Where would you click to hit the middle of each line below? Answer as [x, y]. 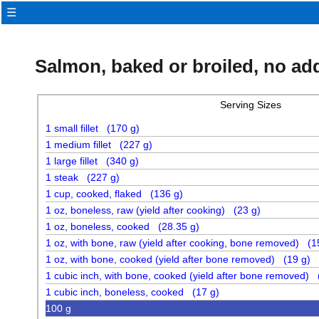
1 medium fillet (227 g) [99, 145]
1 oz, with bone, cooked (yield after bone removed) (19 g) [178, 260]
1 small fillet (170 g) [93, 129]
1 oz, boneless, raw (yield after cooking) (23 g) [153, 210]
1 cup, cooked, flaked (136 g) [114, 194]
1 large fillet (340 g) [92, 161]
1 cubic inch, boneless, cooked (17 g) [132, 292]
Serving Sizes [251, 105]
